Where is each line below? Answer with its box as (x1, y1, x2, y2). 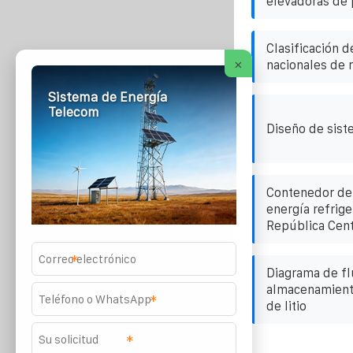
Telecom (47, 105, 99, 120)
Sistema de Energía (47, 90, 168, 105)
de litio (266, 299, 307, 313)
